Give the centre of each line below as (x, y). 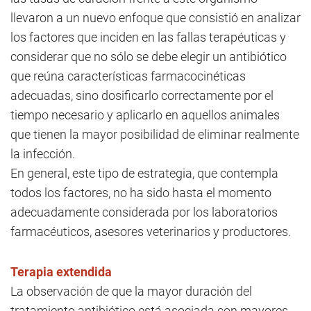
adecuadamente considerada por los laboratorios (144, 212)
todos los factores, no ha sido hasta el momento (141, 193)
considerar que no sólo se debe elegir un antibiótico (149, 57)
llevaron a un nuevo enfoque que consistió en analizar (155, 18)
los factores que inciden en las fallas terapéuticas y (148, 37)
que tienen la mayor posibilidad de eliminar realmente (155, 134)
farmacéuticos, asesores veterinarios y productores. (151, 232)
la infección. (43, 154)
